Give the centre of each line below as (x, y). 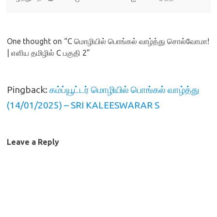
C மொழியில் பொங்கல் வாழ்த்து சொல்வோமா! (138, 41)
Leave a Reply (33, 142)
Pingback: (28, 90)
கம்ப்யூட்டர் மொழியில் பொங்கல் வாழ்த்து (124, 90)
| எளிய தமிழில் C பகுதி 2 (47, 53)
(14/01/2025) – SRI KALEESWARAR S (83, 105)
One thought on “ (37, 41)
